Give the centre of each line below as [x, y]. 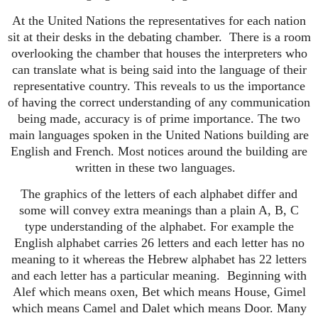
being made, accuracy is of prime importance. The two [159, 118]
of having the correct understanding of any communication [159, 102]
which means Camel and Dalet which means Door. [142, 308]
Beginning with [267, 276]
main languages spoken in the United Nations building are [159, 135]
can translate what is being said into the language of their [159, 69]
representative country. [72, 86]
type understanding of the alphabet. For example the [159, 227]
